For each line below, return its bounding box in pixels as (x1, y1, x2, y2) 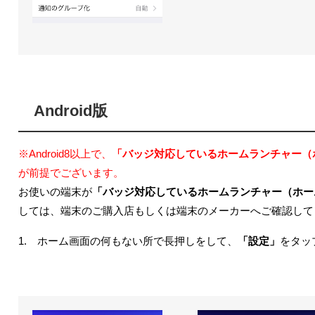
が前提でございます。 (18, 167, 124, 179)
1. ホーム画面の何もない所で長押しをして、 (18, 235, 238, 246)
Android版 (34, 103, 108, 119)
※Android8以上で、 (18, 148, 112, 160)
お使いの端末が (18, 186, 92, 198)
